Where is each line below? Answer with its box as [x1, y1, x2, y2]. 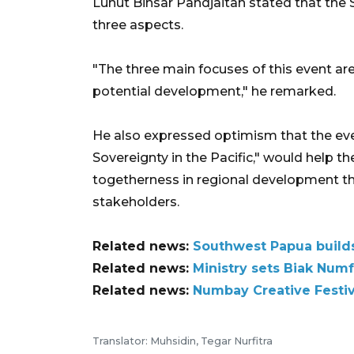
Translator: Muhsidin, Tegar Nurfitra [92, 334, 273, 347]
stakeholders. [92, 194, 179, 209]
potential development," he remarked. [92, 83, 336, 99]
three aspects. [92, 17, 183, 32]
